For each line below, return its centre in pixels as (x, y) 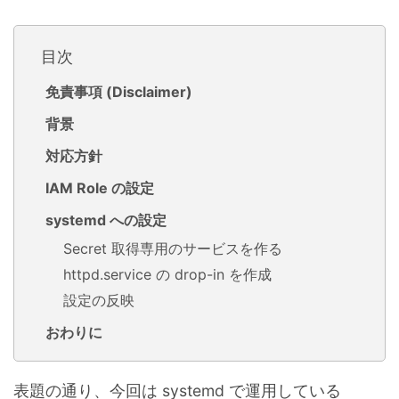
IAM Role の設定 (100, 188)
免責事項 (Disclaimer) (119, 92)
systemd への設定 (106, 220)
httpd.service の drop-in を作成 (167, 274)
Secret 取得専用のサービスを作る (173, 248)
